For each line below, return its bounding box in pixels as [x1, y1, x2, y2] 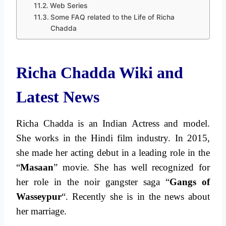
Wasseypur [16, 191, 62, 202]
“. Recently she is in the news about [62, 191, 210, 202]
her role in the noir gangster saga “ [16, 177, 169, 188]
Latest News [16, 88, 99, 106]
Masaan [20, 162, 53, 173]
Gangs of [169, 177, 210, 188]
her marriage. [16, 206, 67, 217]
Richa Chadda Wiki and [16, 64, 183, 82]
